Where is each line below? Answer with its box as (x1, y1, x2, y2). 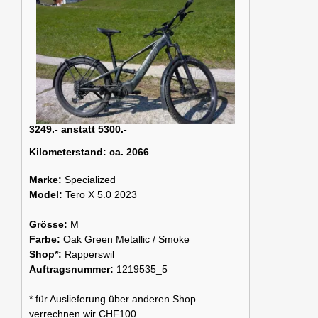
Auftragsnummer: (29, 263, 116, 275)
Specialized (65, 174, 116, 186)
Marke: (29, 174, 65, 186)
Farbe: (29, 234, 63, 246)
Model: (29, 189, 65, 201)
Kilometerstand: (29, 146, 106, 158)
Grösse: (29, 219, 70, 231)
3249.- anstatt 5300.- (29, 124, 127, 136)
